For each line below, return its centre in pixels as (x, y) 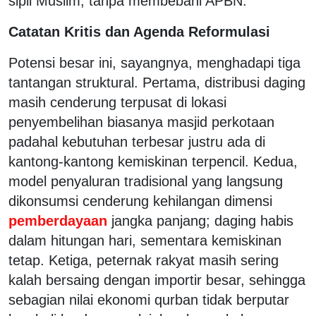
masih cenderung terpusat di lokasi (117, 102)
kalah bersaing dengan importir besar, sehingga (157, 280)
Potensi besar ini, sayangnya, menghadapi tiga (154, 62)
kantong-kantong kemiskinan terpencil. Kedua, (153, 161)
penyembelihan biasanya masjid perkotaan (141, 122)
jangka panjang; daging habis (202, 220)
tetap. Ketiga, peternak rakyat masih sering (144, 260)
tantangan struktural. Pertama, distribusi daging (157, 82)
